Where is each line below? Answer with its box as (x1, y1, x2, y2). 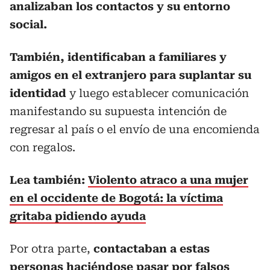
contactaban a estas (93, 242, 210, 255)
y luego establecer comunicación (66, 86, 249, 99)
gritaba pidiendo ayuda (10, 209, 146, 222)
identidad (10, 86, 66, 99)
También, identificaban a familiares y (10, 50, 227, 63)
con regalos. (10, 140, 75, 154)
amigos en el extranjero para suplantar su (10, 68, 251, 81)
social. (10, 17, 47, 31)
